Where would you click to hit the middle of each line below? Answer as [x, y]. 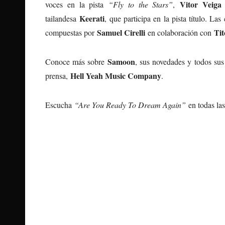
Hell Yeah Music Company [116, 75]
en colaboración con [180, 32]
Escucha [60, 104]
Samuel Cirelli [121, 32]
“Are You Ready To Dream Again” [130, 104]
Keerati [92, 18]
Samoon [122, 61]
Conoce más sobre [77, 61]
